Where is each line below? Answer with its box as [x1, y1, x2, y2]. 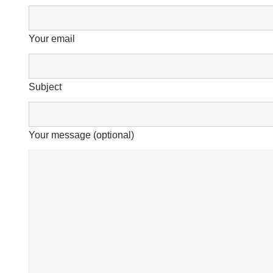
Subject [29, 82, 62, 92]
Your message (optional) [29, 130, 134, 140]
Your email [29, 34, 75, 44]
